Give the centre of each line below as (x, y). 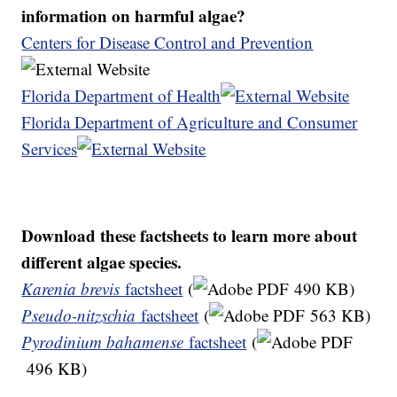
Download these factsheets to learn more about (190, 236)
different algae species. (102, 262)
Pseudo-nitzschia (79, 315)
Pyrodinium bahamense (103, 342)
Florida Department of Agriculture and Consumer (190, 122)
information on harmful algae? (134, 16)
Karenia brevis (74, 289)
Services (50, 149)
